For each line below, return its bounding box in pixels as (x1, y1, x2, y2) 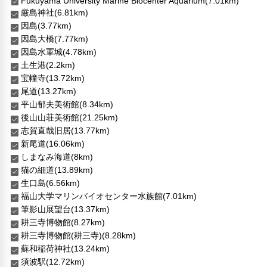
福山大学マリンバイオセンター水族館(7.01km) (21, 191, 197, 201)
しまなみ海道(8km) (21, 152, 94, 162)
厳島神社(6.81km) (21, 8, 89, 18)
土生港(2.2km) (21, 60, 76, 70)
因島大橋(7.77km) (21, 34, 89, 44)
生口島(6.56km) (21, 178, 80, 188)
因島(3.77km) (21, 21, 72, 31)
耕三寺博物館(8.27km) (21, 218, 105, 228)
